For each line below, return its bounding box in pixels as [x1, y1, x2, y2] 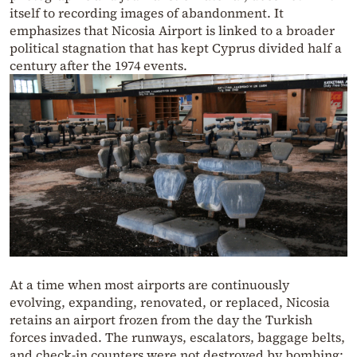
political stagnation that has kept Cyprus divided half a [10, 39, 342, 57]
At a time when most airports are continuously [10, 276, 289, 294]
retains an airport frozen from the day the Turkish [10, 311, 312, 329]
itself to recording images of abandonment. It [10, 4, 284, 22]
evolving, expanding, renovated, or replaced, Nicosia [10, 293, 330, 312]
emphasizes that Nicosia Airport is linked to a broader [10, 22, 335, 40]
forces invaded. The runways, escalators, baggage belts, [10, 328, 345, 347]
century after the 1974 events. [10, 57, 187, 75]
